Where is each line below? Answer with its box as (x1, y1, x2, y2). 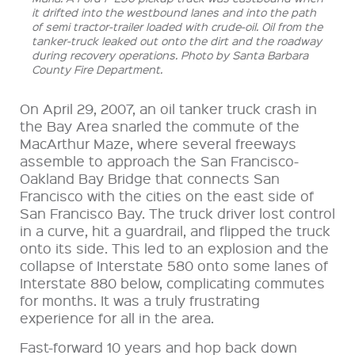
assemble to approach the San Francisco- (20, 151, 299, 170)
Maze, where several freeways (94, 133, 296, 152)
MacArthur (20, 133, 90, 152)
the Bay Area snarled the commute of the (20, 116, 300, 135)
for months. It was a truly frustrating (20, 290, 260, 309)
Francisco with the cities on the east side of (20, 185, 314, 204)
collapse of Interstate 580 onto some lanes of (20, 255, 328, 274)
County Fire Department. (32, 61, 162, 76)
